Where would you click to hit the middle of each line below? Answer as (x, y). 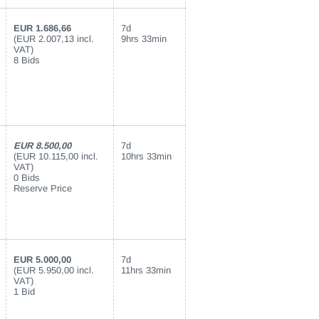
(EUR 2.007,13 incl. (54, 39)
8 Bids (27, 60)
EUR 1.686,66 (42, 28)
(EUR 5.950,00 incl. (54, 270)
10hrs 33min (146, 156)
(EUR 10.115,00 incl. (56, 156)
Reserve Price (43, 188)
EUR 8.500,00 (42, 146)
